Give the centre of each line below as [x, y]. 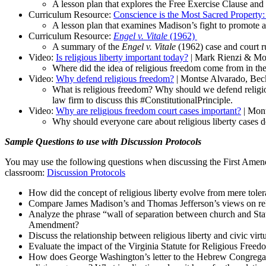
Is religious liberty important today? [122, 57]
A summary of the [87, 46]
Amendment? [54, 224]
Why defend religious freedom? [115, 78]
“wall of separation [139, 214]
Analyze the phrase [66, 214]
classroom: [26, 172]
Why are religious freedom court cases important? [148, 110]
